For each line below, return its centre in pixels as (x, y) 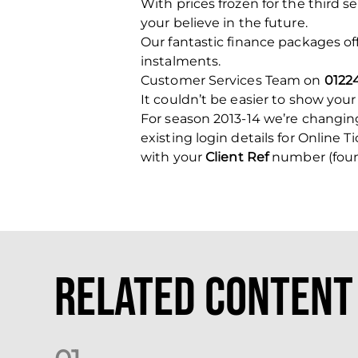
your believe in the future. (224, 23)
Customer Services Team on (233, 80)
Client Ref (239, 157)
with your (173, 157)
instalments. (181, 61)
